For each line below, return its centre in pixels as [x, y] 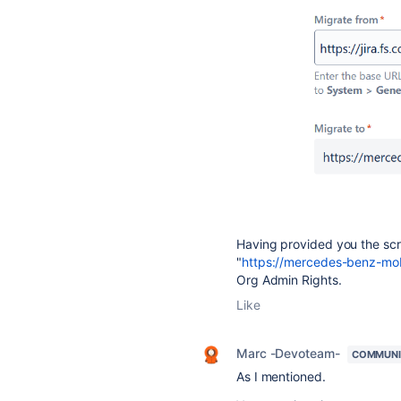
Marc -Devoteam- [288, 354]
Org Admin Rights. [289, 280]
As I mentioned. [281, 377]
